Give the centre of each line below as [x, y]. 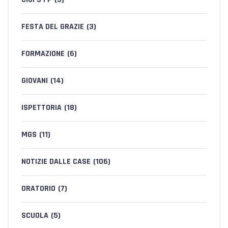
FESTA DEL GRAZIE [53, 27]
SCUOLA [35, 216]
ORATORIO [38, 189]
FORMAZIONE [43, 54]
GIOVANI [35, 81]
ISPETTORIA [41, 108]
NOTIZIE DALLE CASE [56, 162]
